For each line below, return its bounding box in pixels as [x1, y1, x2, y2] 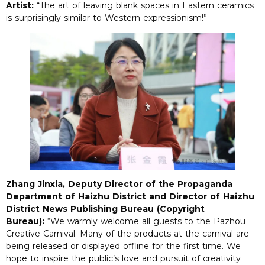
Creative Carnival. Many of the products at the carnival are [6, 228, 249, 240]
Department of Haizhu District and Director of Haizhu [6, 191, 254, 202]
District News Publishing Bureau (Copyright [6, 203, 205, 215]
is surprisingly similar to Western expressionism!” [6, 12, 207, 23]
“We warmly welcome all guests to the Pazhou [44, 216, 245, 227]
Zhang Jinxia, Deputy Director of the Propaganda [6, 179, 232, 190]
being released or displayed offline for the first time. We [6, 241, 241, 252]
